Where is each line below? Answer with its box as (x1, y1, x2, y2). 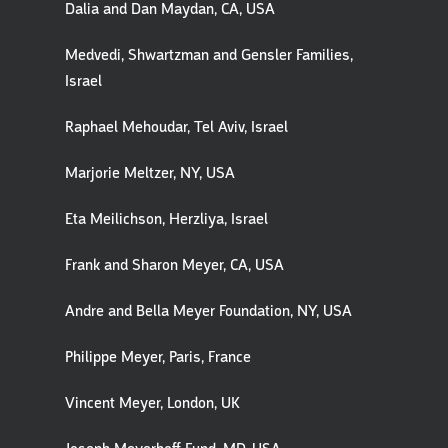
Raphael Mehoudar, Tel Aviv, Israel (65, 117, 288, 137)
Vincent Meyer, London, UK (65, 393, 240, 413)
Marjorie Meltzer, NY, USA (65, 163, 235, 183)
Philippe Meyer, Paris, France (65, 347, 251, 367)
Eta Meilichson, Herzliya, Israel (65, 209, 268, 229)
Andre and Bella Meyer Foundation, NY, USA (65, 301, 352, 321)
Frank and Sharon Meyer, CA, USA (65, 255, 284, 275)
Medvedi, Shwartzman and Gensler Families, (65, 45, 353, 65)
